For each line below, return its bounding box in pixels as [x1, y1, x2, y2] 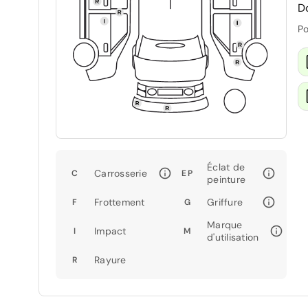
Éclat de [207, 160, 245, 173]
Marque [207, 218, 243, 231]
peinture [207, 173, 245, 186]
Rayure [94, 253, 126, 266]
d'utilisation [207, 230, 259, 243]
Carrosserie [94, 166, 147, 179]
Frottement [94, 195, 145, 208]
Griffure [207, 195, 243, 208]
